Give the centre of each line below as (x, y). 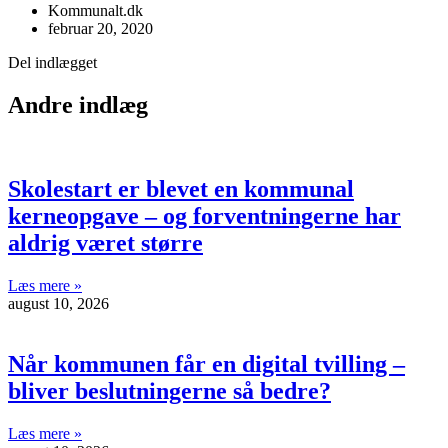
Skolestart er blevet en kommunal (181, 189)
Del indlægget (52, 62)
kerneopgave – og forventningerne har (204, 216)
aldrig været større (105, 243)
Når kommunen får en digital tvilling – (206, 364)
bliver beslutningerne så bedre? (169, 391)
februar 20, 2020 (100, 28)
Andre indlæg (78, 104)
